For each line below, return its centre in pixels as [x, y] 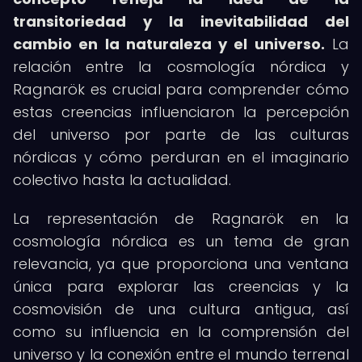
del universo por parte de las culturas [181, 135]
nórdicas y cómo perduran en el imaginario [181, 157]
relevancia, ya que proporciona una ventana [181, 264]
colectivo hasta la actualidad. [122, 180]
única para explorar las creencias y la [181, 286]
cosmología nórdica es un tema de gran [181, 241]
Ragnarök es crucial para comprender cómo [181, 89]
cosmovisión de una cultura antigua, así [181, 309]
